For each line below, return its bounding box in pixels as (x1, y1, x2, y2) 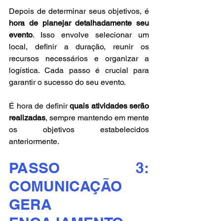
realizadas (9, 112, 45, 122)
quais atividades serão (70, 101, 149, 110)
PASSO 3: (9, 158, 149, 177)
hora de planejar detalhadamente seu (9, 18, 149, 28)
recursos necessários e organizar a (9, 53, 149, 63)
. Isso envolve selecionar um (33, 30, 149, 39)
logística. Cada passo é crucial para (9, 65, 149, 75)
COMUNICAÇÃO (9, 177, 122, 195)
